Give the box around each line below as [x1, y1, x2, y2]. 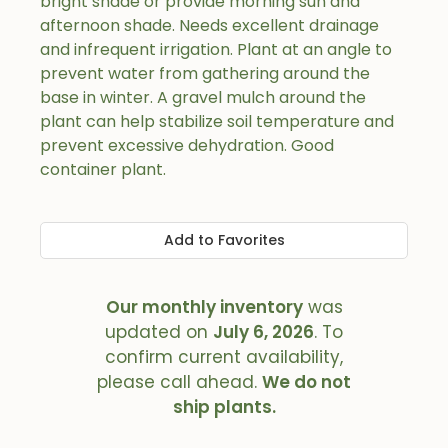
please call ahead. [97, 370, 262, 394]
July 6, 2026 [213, 320, 314, 344]
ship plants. [172, 395, 276, 419]
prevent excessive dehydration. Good [40, 134, 334, 157]
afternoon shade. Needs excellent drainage [40, 14, 379, 37]
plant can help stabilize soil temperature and [40, 110, 394, 133]
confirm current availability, [105, 345, 343, 369]
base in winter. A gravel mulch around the [40, 86, 366, 109]
